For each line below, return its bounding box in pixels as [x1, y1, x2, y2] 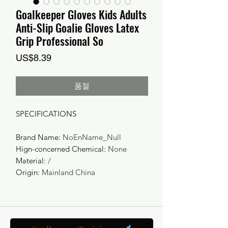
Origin [16, 167, 38, 177]
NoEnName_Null [63, 132, 121, 142]
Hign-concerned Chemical [16, 144, 104, 154]
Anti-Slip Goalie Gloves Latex [16, 19, 139, 36]
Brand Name [16, 132, 59, 142]
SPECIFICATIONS [16, 109, 76, 119]
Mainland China [42, 167, 95, 177]
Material [16, 156, 44, 165]
